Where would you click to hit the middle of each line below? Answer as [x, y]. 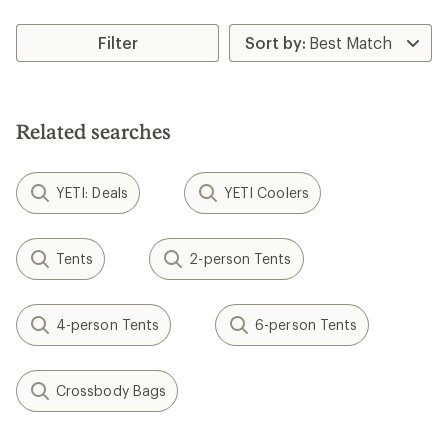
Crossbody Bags [111, 390]
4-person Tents [108, 324]
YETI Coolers [266, 192]
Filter [117, 42]
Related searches [93, 130]
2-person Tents [240, 258]
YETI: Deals [92, 192]
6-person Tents [306, 324]
